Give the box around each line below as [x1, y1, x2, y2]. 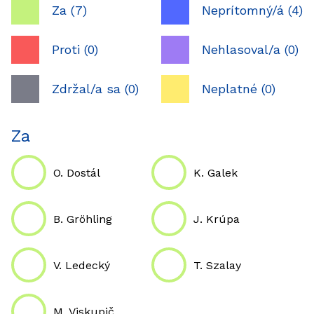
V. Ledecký [53, 258, 110, 272]
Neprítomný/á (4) [202, 3, 303, 18]
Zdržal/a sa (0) [52, 81, 139, 96]
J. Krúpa [193, 212, 240, 226]
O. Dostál [53, 165, 100, 179]
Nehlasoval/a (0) [202, 42, 299, 57]
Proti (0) [52, 42, 98, 57]
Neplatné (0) [202, 81, 275, 96]
